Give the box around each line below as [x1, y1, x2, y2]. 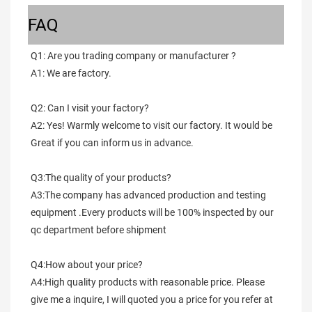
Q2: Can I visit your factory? [31, 102, 149, 114]
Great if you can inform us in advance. [31, 137, 194, 149]
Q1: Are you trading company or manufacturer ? [31, 50, 236, 62]
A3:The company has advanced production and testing [31, 189, 266, 201]
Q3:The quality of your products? [31, 172, 171, 184]
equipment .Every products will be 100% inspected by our [31, 207, 274, 219]
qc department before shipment [31, 224, 166, 236]
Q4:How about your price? [31, 259, 143, 271]
